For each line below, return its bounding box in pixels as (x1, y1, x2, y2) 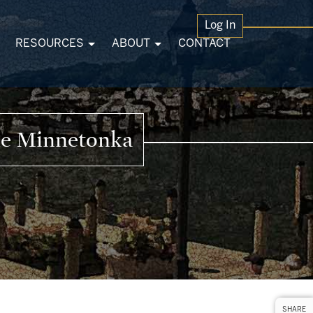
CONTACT (178, 38, 231, 49)
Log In (205, 20, 235, 31)
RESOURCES (15, 38, 84, 49)
